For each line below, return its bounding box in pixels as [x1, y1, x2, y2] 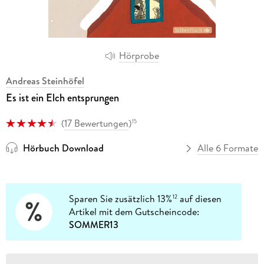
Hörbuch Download [22, 141, 104, 155]
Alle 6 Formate [197, 141, 259, 155]
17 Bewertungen [64, 116, 128, 130]
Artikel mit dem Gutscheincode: [69, 205, 200, 219]
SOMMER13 [69, 218, 119, 232]
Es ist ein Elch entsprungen [5, 90, 119, 105]
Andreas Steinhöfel [5, 74, 84, 87]
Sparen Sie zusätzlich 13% [69, 192, 173, 206]
